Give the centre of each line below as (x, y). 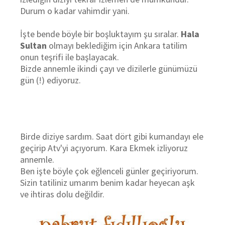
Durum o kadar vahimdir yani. (75, 11)
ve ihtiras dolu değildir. (62, 194)
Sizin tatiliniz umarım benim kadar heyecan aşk (107, 183)
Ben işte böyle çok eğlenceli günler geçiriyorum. (109, 171)
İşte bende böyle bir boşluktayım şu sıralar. (100, 34)
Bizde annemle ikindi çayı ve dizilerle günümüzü (109, 69)
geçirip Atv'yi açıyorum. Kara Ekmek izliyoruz (104, 148)
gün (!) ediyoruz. (51, 80)
